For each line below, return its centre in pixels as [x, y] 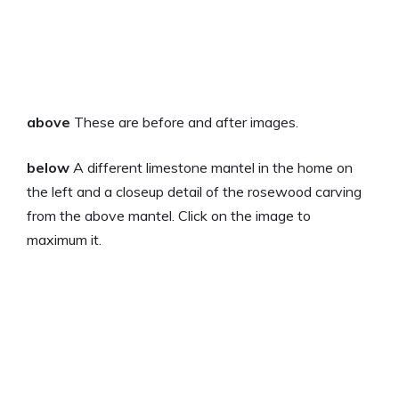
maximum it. [64, 239]
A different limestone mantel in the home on [211, 167]
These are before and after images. [184, 122]
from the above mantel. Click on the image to [169, 215]
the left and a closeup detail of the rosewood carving [194, 191]
